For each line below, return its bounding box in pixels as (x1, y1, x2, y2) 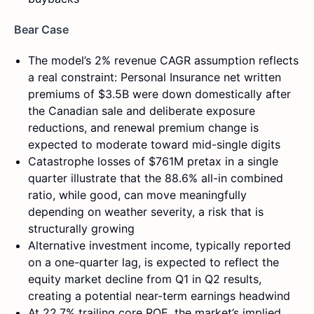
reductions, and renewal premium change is (28, 120, 259, 135)
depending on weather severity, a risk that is (28, 204, 264, 219)
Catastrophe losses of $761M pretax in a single (28, 153, 278, 168)
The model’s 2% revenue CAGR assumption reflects (28, 53, 299, 67)
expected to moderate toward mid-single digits (28, 137, 280, 151)
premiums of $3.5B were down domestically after (28, 86, 291, 101)
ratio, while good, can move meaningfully (28, 187, 247, 202)
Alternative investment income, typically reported (28, 238, 291, 252)
